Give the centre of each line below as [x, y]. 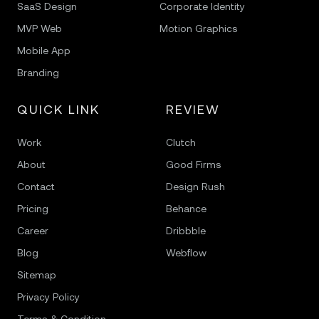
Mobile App [44, 51]
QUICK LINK [58, 109]
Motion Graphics [199, 28]
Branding [38, 73]
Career [33, 231]
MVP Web [40, 28]
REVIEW [193, 109]
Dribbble [185, 231]
